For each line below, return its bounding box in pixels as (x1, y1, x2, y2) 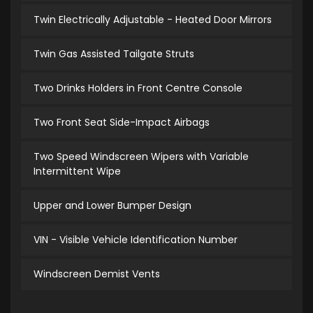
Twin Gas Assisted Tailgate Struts (34, 47, 194, 61)
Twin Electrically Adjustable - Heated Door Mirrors (34, 13, 272, 27)
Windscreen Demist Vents (34, 267, 160, 282)
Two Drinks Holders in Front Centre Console (34, 81, 242, 96)
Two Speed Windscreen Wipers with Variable (34, 150, 249, 164)
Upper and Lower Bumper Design (34, 198, 191, 213)
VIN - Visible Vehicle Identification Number (34, 233, 238, 247)
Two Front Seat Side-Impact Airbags (34, 115, 210, 130)
